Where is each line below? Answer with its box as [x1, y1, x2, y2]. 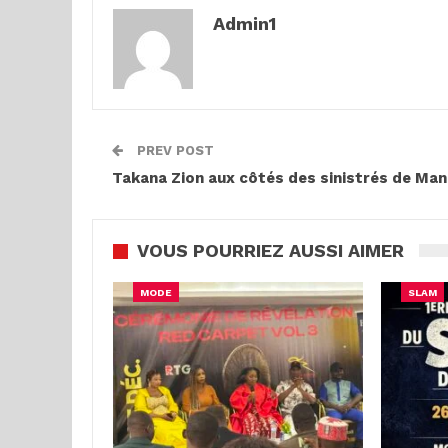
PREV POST [133, 143, 214, 158]
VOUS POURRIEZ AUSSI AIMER [137, 240, 404, 261]
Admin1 [213, 13, 276, 34]
